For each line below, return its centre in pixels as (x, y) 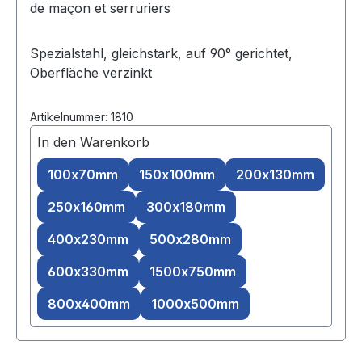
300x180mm (186, 207)
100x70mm (83, 175)
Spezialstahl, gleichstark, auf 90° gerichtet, (161, 54)
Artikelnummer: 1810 (82, 117)
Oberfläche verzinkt (91, 73)
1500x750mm (193, 272)
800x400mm (89, 304)
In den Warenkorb (93, 143)
